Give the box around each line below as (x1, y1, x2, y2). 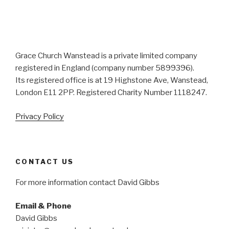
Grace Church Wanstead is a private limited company (15, 51, 197, 61)
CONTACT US (15, 157, 74, 166)
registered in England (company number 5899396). (15, 63, 194, 73)
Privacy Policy (15, 111, 64, 121)
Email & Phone (15, 201, 72, 211)
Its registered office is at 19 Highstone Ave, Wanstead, (15, 76, 208, 85)
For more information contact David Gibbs (15, 177, 159, 187)
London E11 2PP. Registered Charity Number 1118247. (15, 88, 207, 98)
